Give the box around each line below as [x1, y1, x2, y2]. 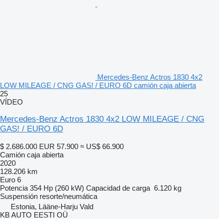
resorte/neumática [40, 192, 97, 200]
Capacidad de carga [86, 183, 150, 192]
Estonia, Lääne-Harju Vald [11, 202, 93, 211]
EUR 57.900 [39, 142, 78, 151]
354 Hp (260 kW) [30, 183, 84, 192]
